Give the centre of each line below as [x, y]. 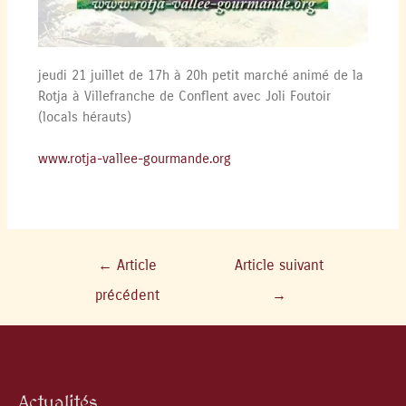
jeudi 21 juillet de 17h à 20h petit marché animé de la [201, 76]
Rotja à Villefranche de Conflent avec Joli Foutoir [185, 97]
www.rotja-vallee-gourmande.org [135, 159]
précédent [127, 295]
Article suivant [279, 265]
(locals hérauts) [85, 118]
